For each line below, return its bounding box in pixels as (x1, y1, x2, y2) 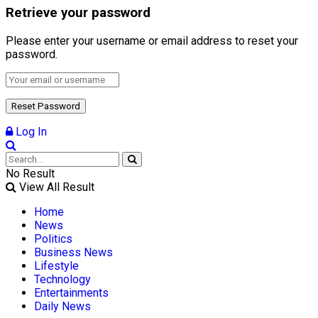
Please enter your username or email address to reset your (6, 34, 298, 48)
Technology (34, 273, 91, 287)
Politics (34, 232, 72, 246)
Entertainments (34, 286, 109, 300)
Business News (34, 246, 113, 260)
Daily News (34, 300, 91, 314)
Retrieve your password (6, 5, 150, 21)
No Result (6, 167, 55, 181)
